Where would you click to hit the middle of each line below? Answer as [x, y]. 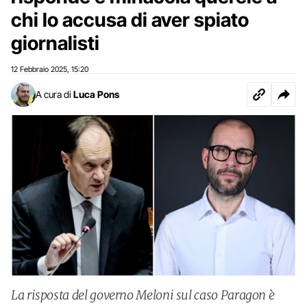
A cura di [53, 94]
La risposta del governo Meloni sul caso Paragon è [143, 295]
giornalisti [55, 43]
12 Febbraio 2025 [39, 69]
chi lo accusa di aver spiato [130, 20]
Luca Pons [96, 94]
